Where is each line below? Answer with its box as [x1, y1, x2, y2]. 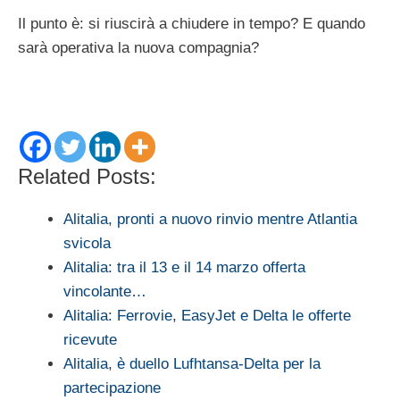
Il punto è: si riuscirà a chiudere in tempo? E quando [18, 14, 365, 32]
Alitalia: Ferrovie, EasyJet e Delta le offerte [63, 306, 351, 324]
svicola [63, 234, 111, 252]
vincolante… [63, 282, 146, 300]
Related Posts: [18, 163, 156, 188]
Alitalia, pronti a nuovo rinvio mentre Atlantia [63, 210, 357, 228]
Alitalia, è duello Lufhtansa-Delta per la [63, 354, 321, 372]
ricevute [63, 330, 117, 348]
